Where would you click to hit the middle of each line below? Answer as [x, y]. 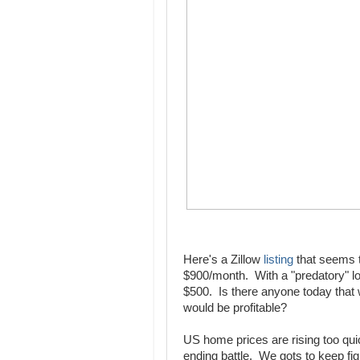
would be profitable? [235, 308]
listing [277, 260]
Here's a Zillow [222, 260]
